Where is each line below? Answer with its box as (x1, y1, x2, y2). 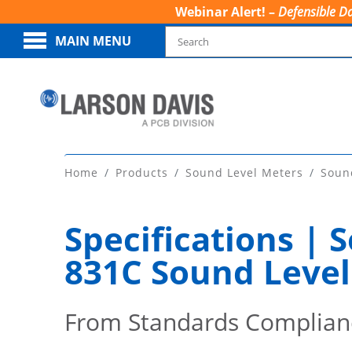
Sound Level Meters (185, 164, 303, 180)
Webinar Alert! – (174, 3, 278, 20)
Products (115, 164, 168, 180)
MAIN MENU (55, 32, 131, 49)
